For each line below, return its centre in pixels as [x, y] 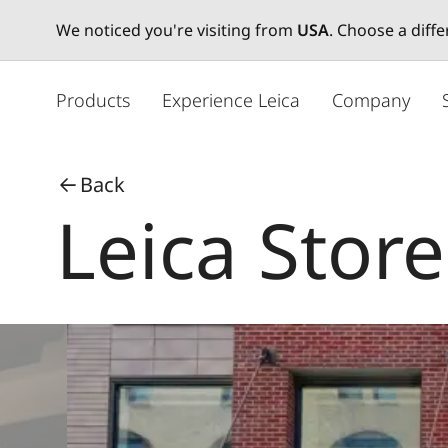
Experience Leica [231, 99]
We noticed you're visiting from [176, 30]
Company [371, 99]
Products [93, 99]
